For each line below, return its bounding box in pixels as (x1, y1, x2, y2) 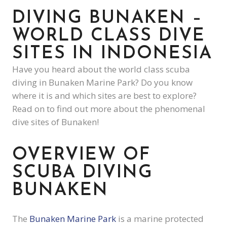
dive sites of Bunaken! (12, 116, 99, 128)
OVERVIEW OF (12, 146, 150, 164)
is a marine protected (116, 213, 204, 224)
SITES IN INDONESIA (12, 45, 212, 63)
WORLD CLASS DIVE (12, 27, 205, 45)
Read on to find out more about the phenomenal (12, 103, 205, 115)
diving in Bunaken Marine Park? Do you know (12, 77, 193, 88)
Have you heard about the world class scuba (12, 63, 190, 75)
